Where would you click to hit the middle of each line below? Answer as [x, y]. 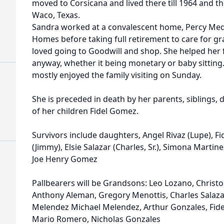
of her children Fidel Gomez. [85, 111]
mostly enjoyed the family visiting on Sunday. [117, 75]
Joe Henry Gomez [65, 159]
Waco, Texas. [56, 15]
